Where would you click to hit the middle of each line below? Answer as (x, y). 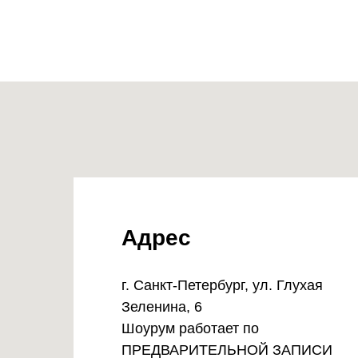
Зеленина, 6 (162, 307)
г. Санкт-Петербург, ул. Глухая (222, 285)
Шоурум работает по (190, 328)
